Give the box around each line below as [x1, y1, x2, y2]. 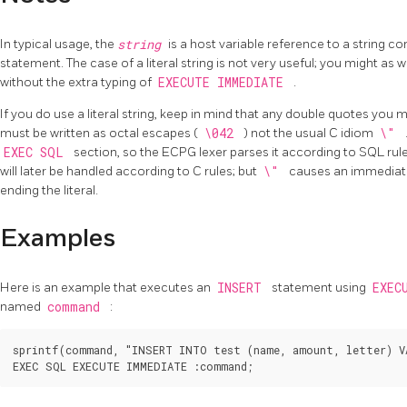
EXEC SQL [3, 144, 71, 161]
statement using [272, 279, 369, 295]
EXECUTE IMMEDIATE [157, 74, 291, 91]
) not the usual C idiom [243, 124, 376, 141]
